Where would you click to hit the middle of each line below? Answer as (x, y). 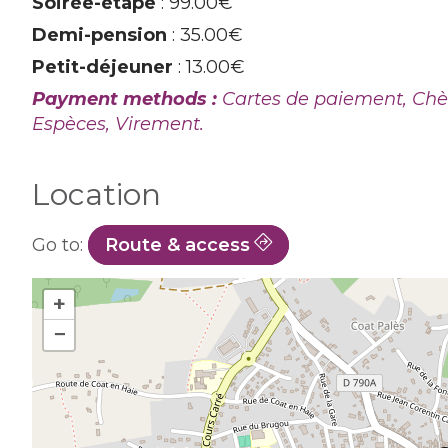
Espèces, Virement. (118, 124)
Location (96, 194)
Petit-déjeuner (102, 67)
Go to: (60, 245)
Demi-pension (99, 35)
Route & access (177, 245)
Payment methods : (127, 99)
